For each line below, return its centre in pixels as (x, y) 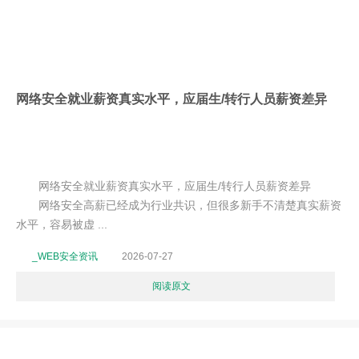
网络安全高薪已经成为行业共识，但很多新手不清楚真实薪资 (179, 205)
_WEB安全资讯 (65, 256)
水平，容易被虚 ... (62, 224)
